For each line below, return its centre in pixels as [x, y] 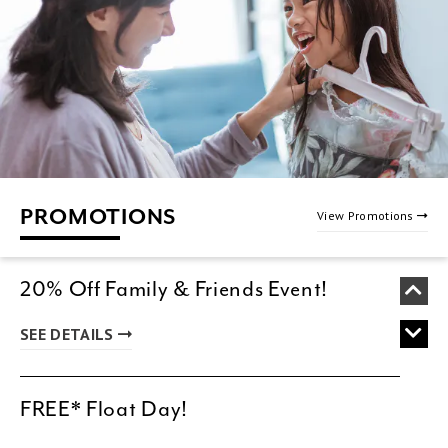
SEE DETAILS [67, 333]
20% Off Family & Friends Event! [174, 289]
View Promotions [365, 216]
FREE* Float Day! [104, 409]
